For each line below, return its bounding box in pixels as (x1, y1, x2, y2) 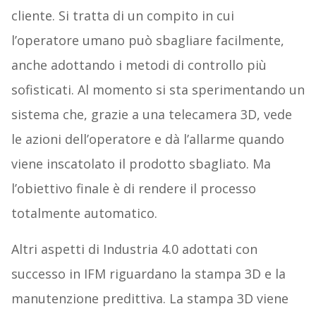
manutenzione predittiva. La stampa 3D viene (11, 290, 288, 308)
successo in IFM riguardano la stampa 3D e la (11, 265, 286, 283)
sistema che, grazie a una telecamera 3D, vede (11, 106, 292, 123)
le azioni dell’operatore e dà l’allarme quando (11, 130, 284, 148)
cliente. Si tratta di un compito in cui (11, 7, 234, 25)
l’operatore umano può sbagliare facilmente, (11, 32, 284, 49)
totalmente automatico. (11, 205, 157, 222)
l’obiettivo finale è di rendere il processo (11, 180, 256, 197)
